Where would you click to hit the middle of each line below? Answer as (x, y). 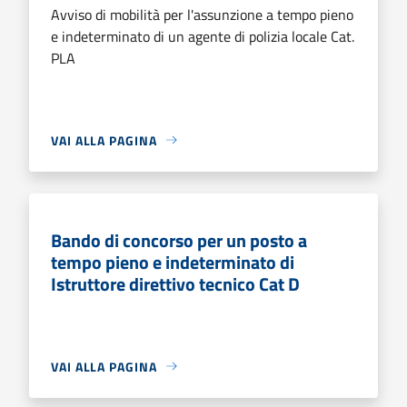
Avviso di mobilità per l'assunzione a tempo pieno (202, 14)
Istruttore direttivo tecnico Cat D (175, 283)
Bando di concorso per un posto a (179, 240)
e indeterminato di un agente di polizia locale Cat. (203, 36)
